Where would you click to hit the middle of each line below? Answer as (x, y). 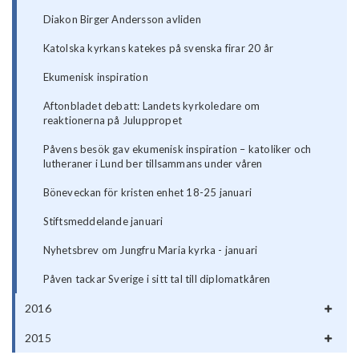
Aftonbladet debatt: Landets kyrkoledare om (151, 106)
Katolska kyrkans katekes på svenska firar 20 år (158, 48)
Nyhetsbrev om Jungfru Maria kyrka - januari (150, 250)
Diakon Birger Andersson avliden (122, 20)
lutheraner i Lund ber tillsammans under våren (153, 164)
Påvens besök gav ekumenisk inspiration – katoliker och (177, 149)
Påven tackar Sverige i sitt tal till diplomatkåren (157, 279)
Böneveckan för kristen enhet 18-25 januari (147, 193)
